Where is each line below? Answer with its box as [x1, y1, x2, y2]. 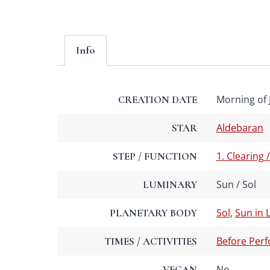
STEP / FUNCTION [112, 150, 197, 163]
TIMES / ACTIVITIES [104, 235, 197, 248]
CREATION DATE [118, 93, 197, 107]
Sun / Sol [216, 178, 256, 192]
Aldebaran [216, 121, 263, 135]
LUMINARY [142, 178, 197, 192]
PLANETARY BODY [109, 207, 197, 220]
